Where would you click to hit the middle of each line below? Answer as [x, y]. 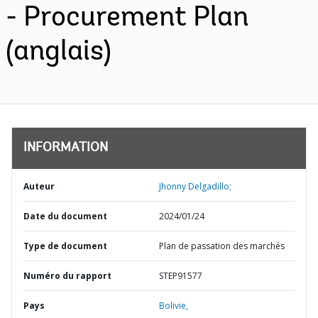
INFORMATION [66, 148]
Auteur [39, 186]
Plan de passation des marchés [222, 246]
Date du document [65, 216]
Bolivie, [174, 306]
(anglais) [59, 53]
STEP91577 [181, 276]
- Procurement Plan [127, 18]
